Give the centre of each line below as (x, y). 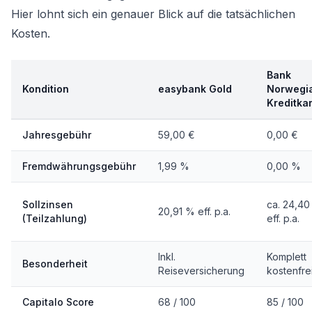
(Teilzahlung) (55, 218)
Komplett (287, 257)
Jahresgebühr (57, 135)
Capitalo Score (58, 302)
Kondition (46, 89)
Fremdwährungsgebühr (79, 166)
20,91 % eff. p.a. (194, 211)
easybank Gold (195, 89)
